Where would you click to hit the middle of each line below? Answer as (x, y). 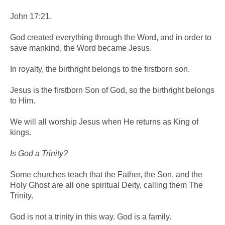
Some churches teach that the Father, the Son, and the (106, 174)
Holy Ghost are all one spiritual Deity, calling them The (106, 185)
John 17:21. (31, 16)
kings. (21, 132)
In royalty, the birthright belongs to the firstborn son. (100, 69)
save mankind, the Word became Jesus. (81, 48)
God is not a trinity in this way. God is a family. (91, 216)
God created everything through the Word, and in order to (111, 37)
